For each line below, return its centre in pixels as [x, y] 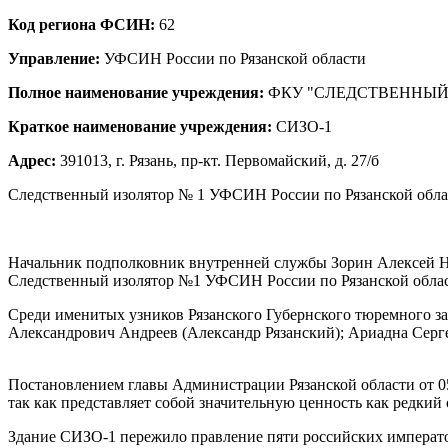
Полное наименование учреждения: [136, 93]
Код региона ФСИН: [81, 25]
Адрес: [32, 161]
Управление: [54, 59]
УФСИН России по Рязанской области [233, 59]
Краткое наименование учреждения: [140, 127]
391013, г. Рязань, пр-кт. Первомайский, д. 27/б [219, 161]
